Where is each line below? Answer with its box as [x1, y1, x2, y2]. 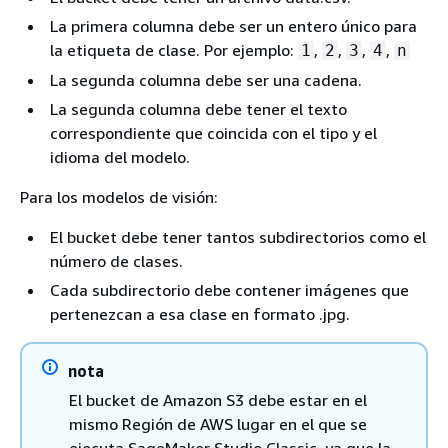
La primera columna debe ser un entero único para [50, 15, 417, 36]
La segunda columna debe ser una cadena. [50, 69, 362, 90]
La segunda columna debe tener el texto [50, 98, 347, 119]
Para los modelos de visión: [20, 186, 218, 207]
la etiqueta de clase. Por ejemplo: [50, 39, 298, 60]
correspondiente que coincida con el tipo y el [50, 122, 377, 143]
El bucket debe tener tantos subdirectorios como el [50, 226, 426, 247]
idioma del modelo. [50, 146, 194, 167]
